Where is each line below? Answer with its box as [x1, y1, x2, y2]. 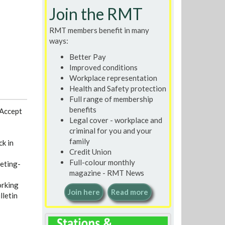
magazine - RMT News [69, 168, 144, 177]
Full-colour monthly [69, 157, 135, 167]
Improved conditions [69, 62, 138, 72]
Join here [67, 187, 100, 196]
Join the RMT [49, 4, 143, 24]
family [69, 136, 90, 146]
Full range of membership [69, 94, 153, 103]
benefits [69, 104, 96, 114]
